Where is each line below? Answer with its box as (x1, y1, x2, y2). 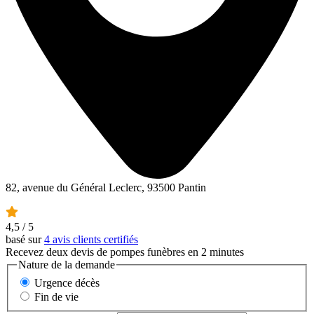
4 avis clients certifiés (44, 233, 138, 246)
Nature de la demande (18, 259, 115, 271)
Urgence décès (34, 276, 100, 289)
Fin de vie (34, 290, 78, 303)
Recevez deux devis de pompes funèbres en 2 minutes (6, 246, 244, 259)
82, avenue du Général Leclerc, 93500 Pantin (6, 182, 206, 194)
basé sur (6, 233, 44, 246)
